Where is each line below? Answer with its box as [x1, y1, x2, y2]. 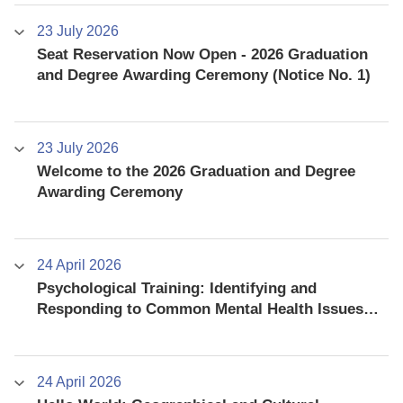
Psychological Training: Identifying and [36, 279, 317, 297]
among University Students [36, 320, 231, 338]
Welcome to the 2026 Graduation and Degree [36, 162, 355, 180]
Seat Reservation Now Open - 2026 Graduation [36, 45, 368, 63]
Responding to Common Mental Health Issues [36, 300, 363, 318]
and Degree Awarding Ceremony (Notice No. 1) [36, 66, 371, 84]
